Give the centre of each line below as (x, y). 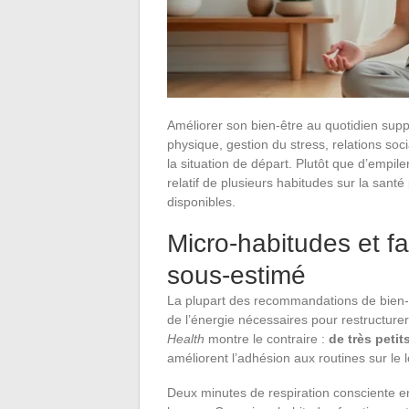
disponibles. (201, 201)
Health (186, 338)
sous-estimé (236, 275)
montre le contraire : (267, 338)
